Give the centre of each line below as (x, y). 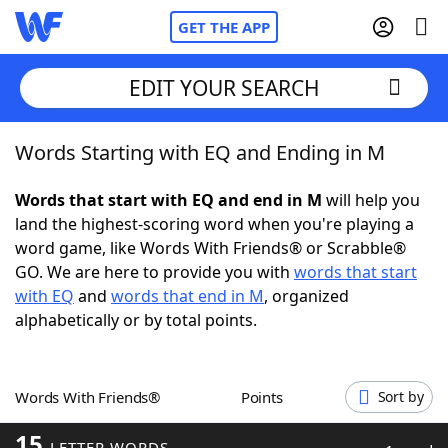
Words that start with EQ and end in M (168, 200)
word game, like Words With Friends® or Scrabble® (210, 248)
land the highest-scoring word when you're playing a (214, 224)
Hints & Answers (270, 370)
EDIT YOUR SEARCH (224, 87)
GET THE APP (224, 27)
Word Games (106, 425)
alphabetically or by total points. (136, 320)
